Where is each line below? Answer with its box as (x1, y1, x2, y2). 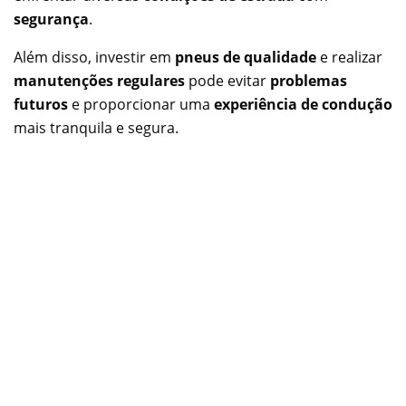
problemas (270, 70, 347, 91)
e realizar (316, 46, 382, 67)
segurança (14, 8, 89, 29)
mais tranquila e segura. (14, 117, 179, 138)
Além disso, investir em (14, 46, 175, 67)
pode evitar (185, 70, 270, 91)
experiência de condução (214, 93, 392, 114)
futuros (14, 93, 68, 114)
